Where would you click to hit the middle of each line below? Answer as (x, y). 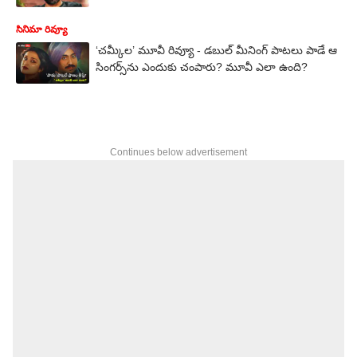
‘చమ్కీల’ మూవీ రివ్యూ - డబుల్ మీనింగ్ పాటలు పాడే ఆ (216, 50)
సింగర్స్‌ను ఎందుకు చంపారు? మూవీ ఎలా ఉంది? (202, 67)
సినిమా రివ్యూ (42, 29)
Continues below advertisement (178, 152)
